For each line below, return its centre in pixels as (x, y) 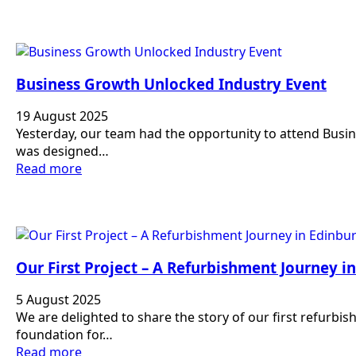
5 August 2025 (58, 300)
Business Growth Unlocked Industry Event (171, 83)
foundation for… (64, 335)
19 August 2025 (62, 116)
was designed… (62, 151)
